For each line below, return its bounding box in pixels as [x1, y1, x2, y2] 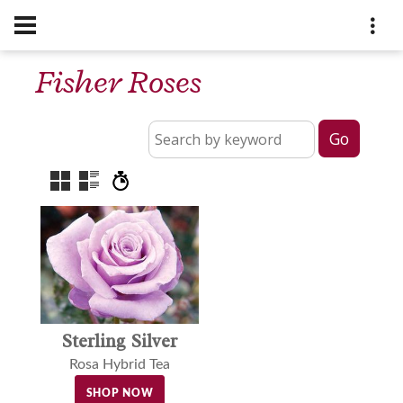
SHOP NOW [85, 387, 154, 399]
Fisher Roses [36, 61, 201, 103]
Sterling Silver [61, 328, 178, 353]
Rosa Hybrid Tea [68, 356, 170, 372]
